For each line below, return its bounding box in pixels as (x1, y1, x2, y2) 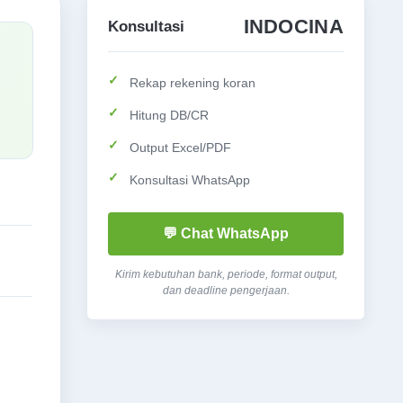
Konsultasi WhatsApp (130, 173, 250, 187)
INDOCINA (243, 15, 344, 38)
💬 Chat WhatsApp (163, 226, 289, 241)
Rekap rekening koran (130, 76, 255, 90)
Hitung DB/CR (130, 108, 209, 122)
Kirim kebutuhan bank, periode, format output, (114, 268, 337, 281)
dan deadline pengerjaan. (162, 284, 290, 297)
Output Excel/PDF (130, 140, 231, 155)
